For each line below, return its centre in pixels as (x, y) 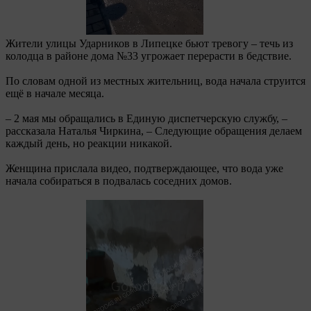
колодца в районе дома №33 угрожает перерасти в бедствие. (149, 56)
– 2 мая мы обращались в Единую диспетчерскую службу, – (146, 118)
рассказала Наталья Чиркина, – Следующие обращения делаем (154, 131)
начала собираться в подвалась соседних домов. (119, 180)
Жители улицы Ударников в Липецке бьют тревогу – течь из (149, 43)
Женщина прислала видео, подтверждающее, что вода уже (144, 168)
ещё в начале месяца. (55, 93)
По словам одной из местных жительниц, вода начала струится (155, 81)
